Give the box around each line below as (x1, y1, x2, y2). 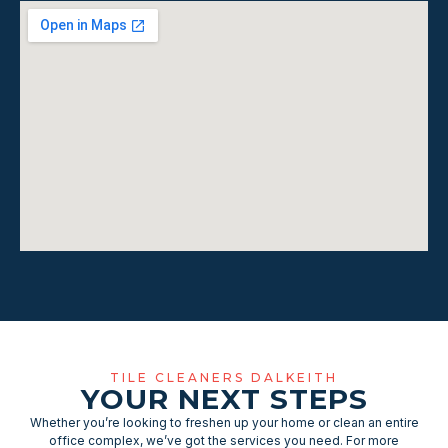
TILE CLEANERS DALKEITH (110, 369, 338, 385)
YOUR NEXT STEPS (80, 381, 368, 416)
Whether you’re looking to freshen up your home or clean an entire (29, 414, 419, 430)
